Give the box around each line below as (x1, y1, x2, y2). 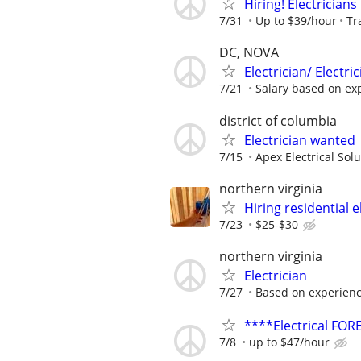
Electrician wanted (244, 131, 355, 149)
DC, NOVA (219, 44, 279, 62)
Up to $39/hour (255, 13, 337, 29)
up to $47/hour (249, 334, 330, 351)
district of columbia (219, 111, 337, 130)
